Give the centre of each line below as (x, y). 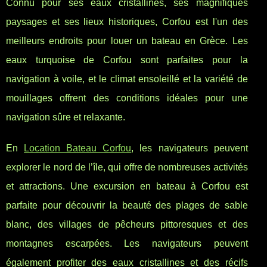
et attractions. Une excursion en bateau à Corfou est (127, 187)
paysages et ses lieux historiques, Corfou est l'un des (127, 22)
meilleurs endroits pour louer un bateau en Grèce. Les (127, 41)
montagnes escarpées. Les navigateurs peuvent (127, 244)
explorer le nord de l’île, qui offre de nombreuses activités (127, 167)
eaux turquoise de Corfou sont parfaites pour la (127, 60)
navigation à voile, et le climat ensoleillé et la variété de (127, 79)
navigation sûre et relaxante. (66, 117)
